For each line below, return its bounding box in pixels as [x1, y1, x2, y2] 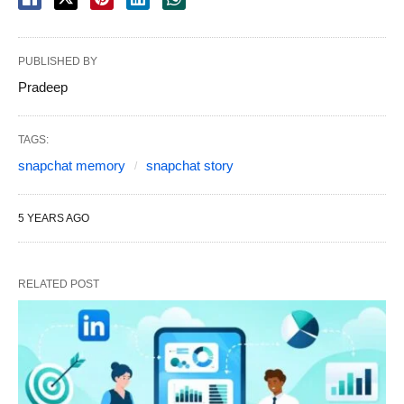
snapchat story [146, 157, 234, 173]
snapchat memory [18, 157, 125, 173]
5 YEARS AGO [18, 211, 89, 225]
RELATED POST [18, 277, 99, 290]
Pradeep [18, 78, 68, 95]
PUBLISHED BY [18, 54, 97, 68]
